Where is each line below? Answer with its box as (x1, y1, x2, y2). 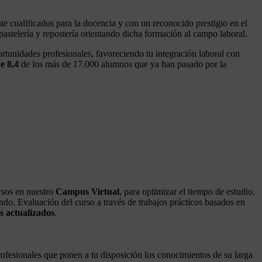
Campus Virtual (56, 186, 119, 196)
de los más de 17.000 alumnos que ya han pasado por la (19, 59, 226, 70)
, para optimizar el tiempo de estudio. (119, 186, 255, 196)
